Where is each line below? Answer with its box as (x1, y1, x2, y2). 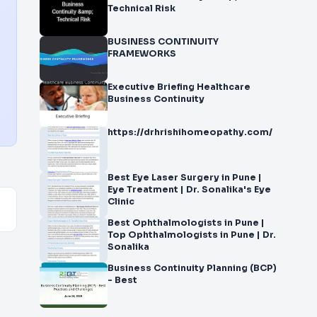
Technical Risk (108, 3, 175, 14)
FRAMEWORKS (108, 48, 176, 59)
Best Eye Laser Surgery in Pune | (108, 172, 262, 183)
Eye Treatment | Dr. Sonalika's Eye (108, 184, 271, 195)
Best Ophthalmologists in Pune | (108, 217, 265, 229)
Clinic (108, 196, 134, 207)
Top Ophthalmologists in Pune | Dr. (108, 229, 276, 241)
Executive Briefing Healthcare (108, 81, 250, 93)
